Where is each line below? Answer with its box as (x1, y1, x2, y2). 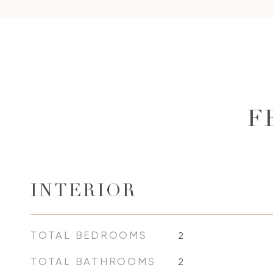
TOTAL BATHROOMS (30, 255, 156, 268)
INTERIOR (30, 183, 137, 201)
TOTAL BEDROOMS (30, 229, 147, 241)
